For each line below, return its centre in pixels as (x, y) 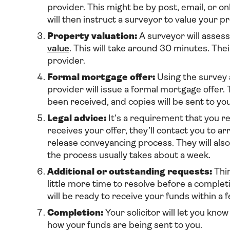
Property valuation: (92, 37)
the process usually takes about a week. (129, 156)
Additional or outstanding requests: (130, 172)
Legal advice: (77, 119)
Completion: (75, 213)
